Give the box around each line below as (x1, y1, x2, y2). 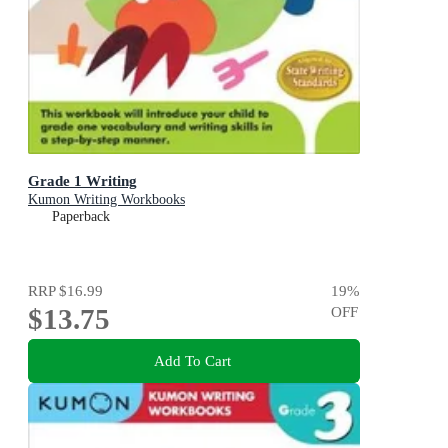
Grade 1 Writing (28, 171, 137, 189)
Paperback (52, 208, 110, 224)
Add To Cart (153, 352, 231, 370)
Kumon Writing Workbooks (28, 191, 185, 207)
